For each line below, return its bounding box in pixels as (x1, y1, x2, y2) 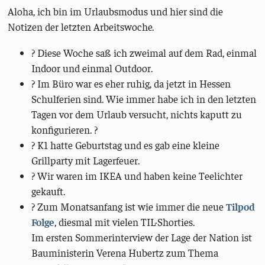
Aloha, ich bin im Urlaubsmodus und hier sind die (8, 5, 224, 18)
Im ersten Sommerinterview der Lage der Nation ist (31, 230, 253, 244)
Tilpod (226, 199, 256, 213)
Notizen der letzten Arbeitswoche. (8, 20, 154, 34)
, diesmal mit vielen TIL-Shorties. (54, 215, 195, 228)
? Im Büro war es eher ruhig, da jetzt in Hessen (31, 76, 231, 90)
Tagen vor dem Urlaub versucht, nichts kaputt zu (31, 107, 243, 121)
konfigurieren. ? (31, 122, 98, 136)
